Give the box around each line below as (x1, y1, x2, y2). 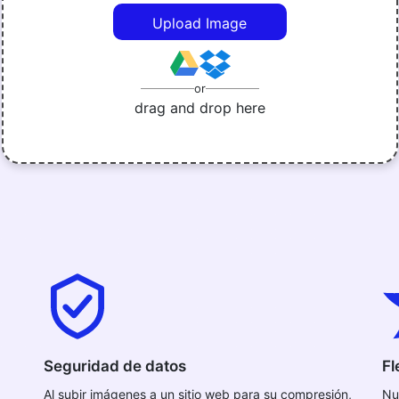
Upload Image (152, 14, 247, 32)
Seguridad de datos (44, 357, 186, 375)
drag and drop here (134, 99, 265, 117)
